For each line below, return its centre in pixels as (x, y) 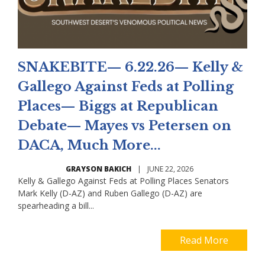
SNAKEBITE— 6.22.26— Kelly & (130, 67)
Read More (204, 240)
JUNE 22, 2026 (170, 169)
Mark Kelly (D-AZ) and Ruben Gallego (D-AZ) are (110, 193)
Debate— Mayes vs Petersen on (125, 126)
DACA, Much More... (89, 146)
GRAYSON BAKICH (98, 169)
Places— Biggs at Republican (118, 106)
